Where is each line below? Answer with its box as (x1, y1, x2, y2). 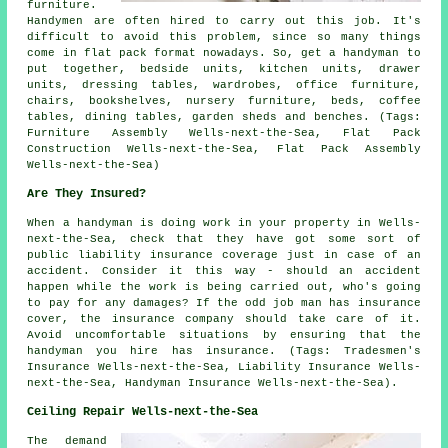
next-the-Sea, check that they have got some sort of (27, 232, 421, 245)
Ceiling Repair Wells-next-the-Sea (27, 404, 259, 419)
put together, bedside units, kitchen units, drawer (27, 62, 421, 75)
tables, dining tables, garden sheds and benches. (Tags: (27, 110, 421, 123)
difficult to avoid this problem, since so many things (27, 30, 421, 43)
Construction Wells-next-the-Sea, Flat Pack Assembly (27, 142, 421, 155)
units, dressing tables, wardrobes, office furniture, (27, 78, 421, 91)
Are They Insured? (27, 186, 147, 201)
